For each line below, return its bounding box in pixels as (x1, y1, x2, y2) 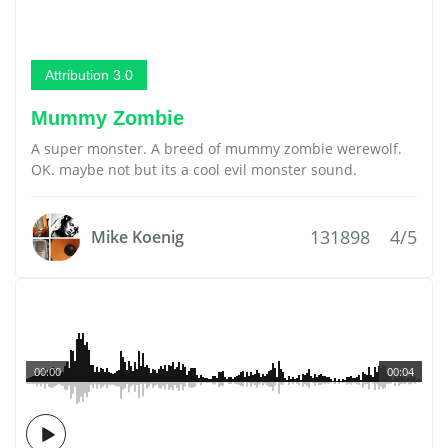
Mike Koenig (91, 226, 184, 248)
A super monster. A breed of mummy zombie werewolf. (31, 139, 402, 158)
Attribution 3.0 (45, 67, 133, 83)
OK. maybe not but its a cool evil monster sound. (31, 160, 357, 179)
